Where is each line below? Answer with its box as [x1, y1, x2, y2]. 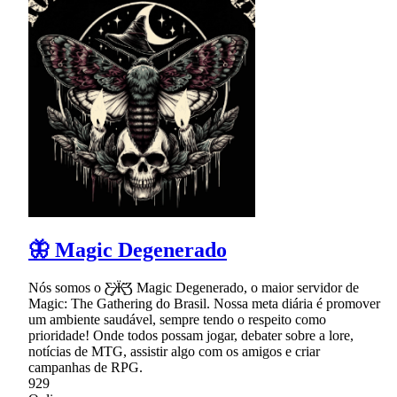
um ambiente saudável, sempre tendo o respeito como [28, 312, 326, 328]
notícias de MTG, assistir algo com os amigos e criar [28, 344, 320, 360]
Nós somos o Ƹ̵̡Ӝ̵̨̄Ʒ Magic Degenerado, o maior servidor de [28, 280, 359, 296]
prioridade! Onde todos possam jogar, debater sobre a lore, [28, 328, 354, 344]
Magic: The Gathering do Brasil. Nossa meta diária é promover [28, 296, 380, 312]
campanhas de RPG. [28, 360, 143, 376]
